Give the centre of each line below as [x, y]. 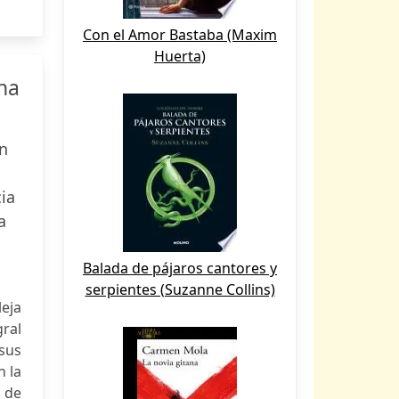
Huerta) [180, 56]
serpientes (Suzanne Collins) [180, 289]
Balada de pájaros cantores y [180, 268]
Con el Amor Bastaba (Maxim [180, 35]
